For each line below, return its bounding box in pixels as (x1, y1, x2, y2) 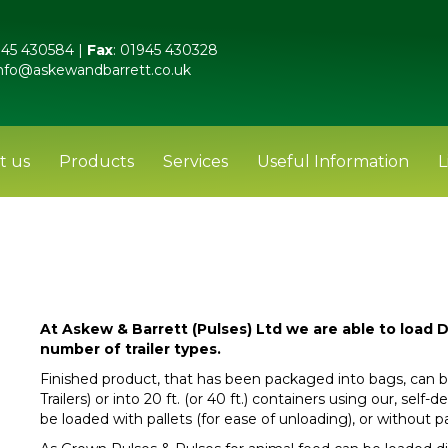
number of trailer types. (40, 339, 221, 358)
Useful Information (256, 151, 409, 171)
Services (162, 151, 228, 171)
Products (58, 151, 134, 171)
